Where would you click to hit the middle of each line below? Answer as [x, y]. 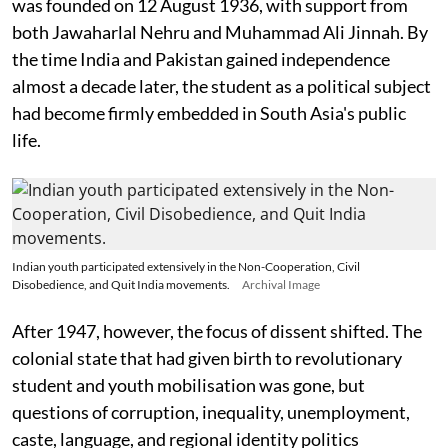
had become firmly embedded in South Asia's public [209, 113]
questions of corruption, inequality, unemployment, [211, 412]
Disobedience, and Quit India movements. [121, 284]
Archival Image [281, 284]
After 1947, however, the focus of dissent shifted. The [217, 331]
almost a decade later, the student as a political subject [221, 86]
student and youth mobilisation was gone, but [188, 385]
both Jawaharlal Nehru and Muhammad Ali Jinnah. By [220, 32]
